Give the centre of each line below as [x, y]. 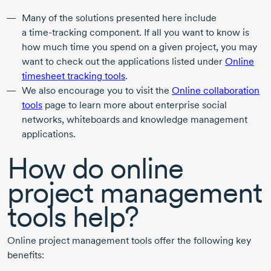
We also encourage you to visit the [96, 91]
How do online [95, 168]
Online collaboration [216, 91]
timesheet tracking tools [73, 76]
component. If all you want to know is [169, 33]
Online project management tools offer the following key [129, 241]
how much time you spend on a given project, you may [139, 47]
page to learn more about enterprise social [136, 105]
